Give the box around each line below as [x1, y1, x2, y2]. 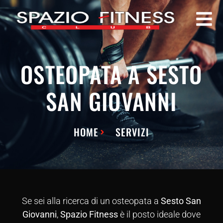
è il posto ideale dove [118, 209, 201, 220]
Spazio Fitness [60, 209, 118, 220]
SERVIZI [115, 124, 149, 139]
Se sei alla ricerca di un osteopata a [22, 196, 161, 206]
